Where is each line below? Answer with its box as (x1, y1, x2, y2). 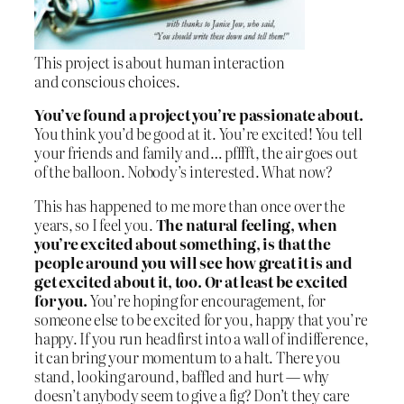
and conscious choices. (34, 70, 180, 93)
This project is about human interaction (34, 51, 285, 74)
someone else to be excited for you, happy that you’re (34, 308, 368, 330)
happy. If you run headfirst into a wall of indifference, (34, 326, 369, 349)
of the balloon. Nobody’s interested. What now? (34, 161, 333, 183)
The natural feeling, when (155, 213, 337, 235)
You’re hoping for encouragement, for (87, 289, 326, 311)
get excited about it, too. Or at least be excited (34, 270, 349, 292)
